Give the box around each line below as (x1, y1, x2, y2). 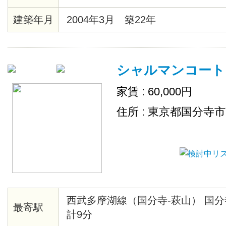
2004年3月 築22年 (67, 14, 156, 25)
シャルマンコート (117, 63, 225, 78)
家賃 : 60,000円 (117, 85, 192, 98)
